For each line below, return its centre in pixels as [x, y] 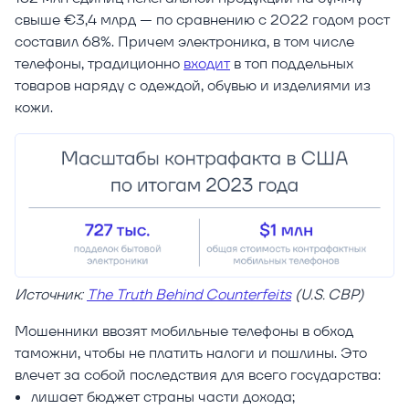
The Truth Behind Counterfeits [189, 295]
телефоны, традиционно [99, 63]
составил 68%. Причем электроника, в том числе [184, 42]
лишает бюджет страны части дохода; [163, 397]
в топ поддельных [292, 63]
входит [207, 63]
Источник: [51, 295]
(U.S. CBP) [328, 295]
